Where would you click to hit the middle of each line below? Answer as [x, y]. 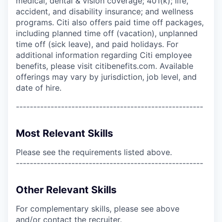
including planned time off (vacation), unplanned [107, 33]
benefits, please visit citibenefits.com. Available [105, 66]
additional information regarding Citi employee [104, 55]
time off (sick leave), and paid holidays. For [97, 44]
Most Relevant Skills [64, 133]
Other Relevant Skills [66, 190]
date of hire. [39, 87]
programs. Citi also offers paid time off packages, [110, 22]
